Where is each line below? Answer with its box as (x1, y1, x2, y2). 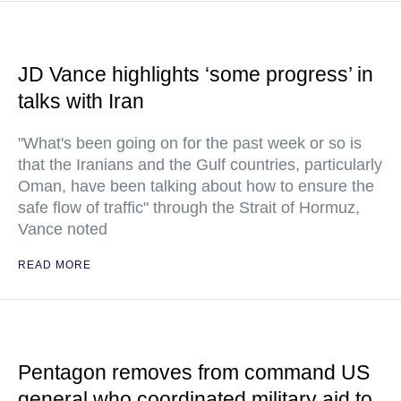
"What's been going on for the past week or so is (18, 134, 362, 153)
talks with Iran (18, 90, 144, 114)
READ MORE (18, 259, 91, 272)
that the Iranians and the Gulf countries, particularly (18, 156, 382, 175)
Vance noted (18, 220, 107, 239)
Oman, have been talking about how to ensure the (18, 177, 374, 196)
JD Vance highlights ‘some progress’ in (18, 63, 373, 87)
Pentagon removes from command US (18, 361, 370, 385)
